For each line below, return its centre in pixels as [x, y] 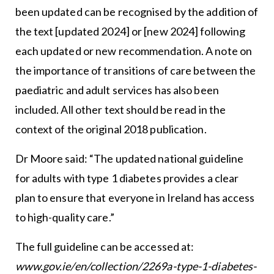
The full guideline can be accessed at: [105, 247]
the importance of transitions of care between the [135, 71]
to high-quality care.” [65, 217]
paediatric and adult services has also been [117, 90]
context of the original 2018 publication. [111, 129]
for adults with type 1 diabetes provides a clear [127, 178]
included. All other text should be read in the [120, 110]
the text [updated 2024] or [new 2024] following [130, 31]
